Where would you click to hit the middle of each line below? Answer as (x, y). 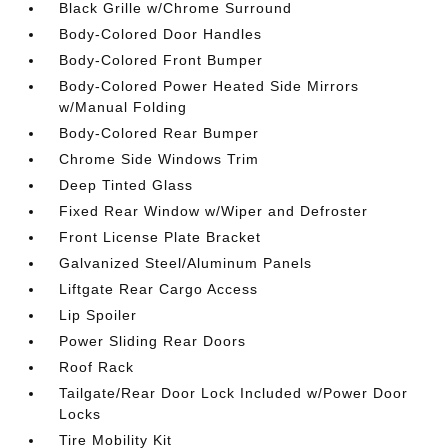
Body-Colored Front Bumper (161, 59)
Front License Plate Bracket (160, 236)
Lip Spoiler (98, 314)
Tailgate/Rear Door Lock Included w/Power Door (234, 392)
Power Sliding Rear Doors (153, 340)
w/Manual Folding (123, 106)
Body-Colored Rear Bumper (159, 132)
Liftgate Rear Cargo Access (159, 288)
